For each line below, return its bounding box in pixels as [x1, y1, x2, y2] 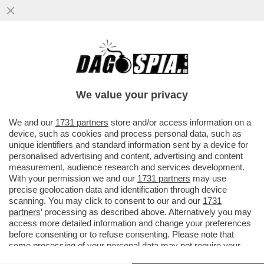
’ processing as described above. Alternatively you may [41, 207, 252, 217]
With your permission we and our [9, 173, 137, 183]
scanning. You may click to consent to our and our [9, 196, 203, 206]
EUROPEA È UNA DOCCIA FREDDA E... [6, 77, 223, 91]
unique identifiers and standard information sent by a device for [9, 140, 248, 150]
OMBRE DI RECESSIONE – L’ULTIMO [6, 52, 213, 66]
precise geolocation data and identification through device [9, 184, 227, 194]
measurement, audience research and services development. [9, 162, 245, 172]
